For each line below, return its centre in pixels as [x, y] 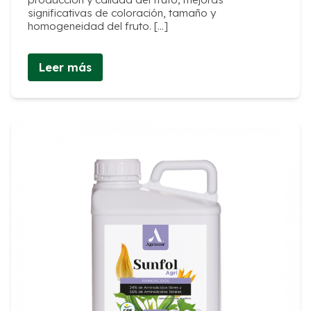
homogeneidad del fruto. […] [98, 26]
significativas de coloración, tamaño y [122, 12]
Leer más [65, 68]
